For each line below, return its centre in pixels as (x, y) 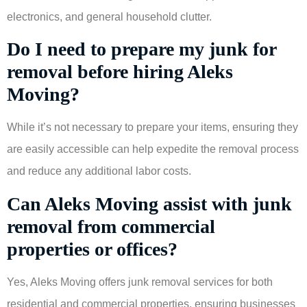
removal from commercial (111, 226)
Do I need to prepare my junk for (142, 49)
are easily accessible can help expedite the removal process (153, 149)
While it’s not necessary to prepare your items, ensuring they (152, 127)
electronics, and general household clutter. (109, 17)
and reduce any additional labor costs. (99, 171)
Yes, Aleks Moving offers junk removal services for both (140, 282)
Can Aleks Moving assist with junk (149, 204)
